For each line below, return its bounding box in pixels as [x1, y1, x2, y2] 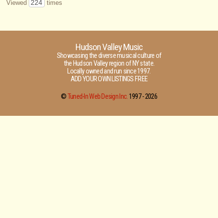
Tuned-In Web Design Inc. [67, 92, 128, 101]
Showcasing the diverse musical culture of [56, 52, 162, 60]
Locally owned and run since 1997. [67, 67, 151, 75]
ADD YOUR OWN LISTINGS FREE [70, 75, 148, 83]
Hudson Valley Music [75, 41, 143, 53]
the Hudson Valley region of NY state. [63, 59, 155, 68]
